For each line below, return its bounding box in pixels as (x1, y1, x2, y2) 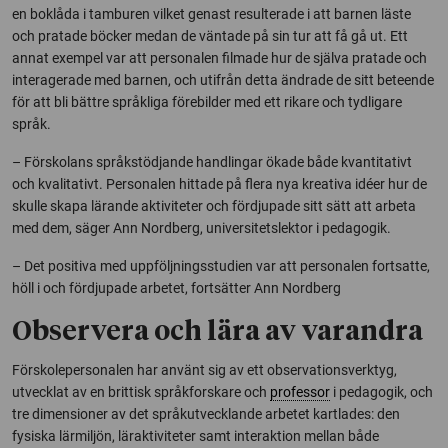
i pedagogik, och (330, 383, 433, 400)
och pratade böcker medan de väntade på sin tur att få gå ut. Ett (12, 27, 408, 44)
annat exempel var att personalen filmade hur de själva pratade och (12, 49, 427, 66)
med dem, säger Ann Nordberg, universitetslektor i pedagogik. (12, 219, 391, 236)
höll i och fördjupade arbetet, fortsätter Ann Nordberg (12, 279, 341, 296)
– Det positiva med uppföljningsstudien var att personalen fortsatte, (12, 257, 430, 274)
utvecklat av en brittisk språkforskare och (12, 383, 270, 400)
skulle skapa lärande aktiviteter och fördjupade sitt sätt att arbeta (12, 197, 416, 214)
